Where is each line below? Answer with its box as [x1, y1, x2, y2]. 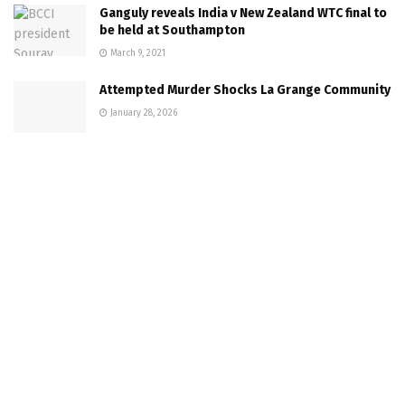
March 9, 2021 [108, 47, 165, 59]
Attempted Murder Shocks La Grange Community [99, 81, 391, 98]
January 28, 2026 [108, 107, 177, 118]
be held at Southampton [99, 22, 248, 38]
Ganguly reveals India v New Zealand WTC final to [99, 5, 387, 21]
